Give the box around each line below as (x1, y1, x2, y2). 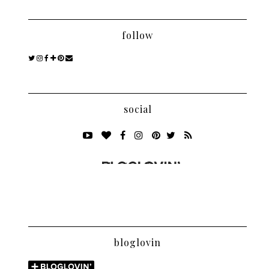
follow (122, 28, 153, 41)
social (123, 102, 152, 115)
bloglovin (114, 235, 161, 249)
